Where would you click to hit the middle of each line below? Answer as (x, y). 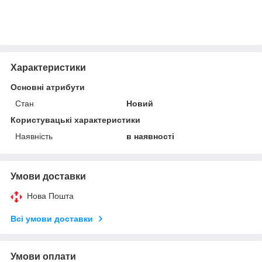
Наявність (34, 136)
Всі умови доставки (52, 218)
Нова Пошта (50, 196)
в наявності (151, 136)
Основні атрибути (48, 87)
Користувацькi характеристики (75, 120)
